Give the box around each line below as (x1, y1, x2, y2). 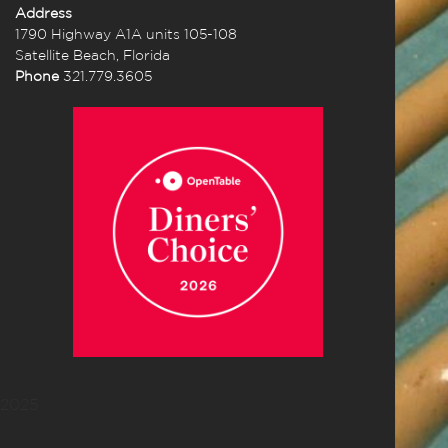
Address (15, 6, 72, 22)
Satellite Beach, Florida (15, 48, 170, 64)
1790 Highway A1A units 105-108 (15, 27, 237, 43)
